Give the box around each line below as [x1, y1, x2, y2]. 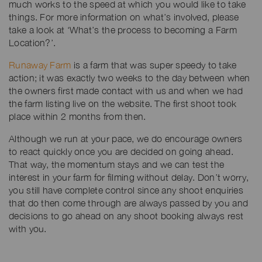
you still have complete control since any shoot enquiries [9, 185, 244, 195]
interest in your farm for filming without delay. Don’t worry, [9, 172, 249, 182]
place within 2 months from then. [9, 111, 146, 122]
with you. [9, 223, 47, 234]
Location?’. [9, 37, 56, 48]
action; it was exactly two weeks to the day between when [9, 73, 250, 83]
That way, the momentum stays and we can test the [9, 159, 225, 170]
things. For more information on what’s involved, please [9, 12, 239, 22]
